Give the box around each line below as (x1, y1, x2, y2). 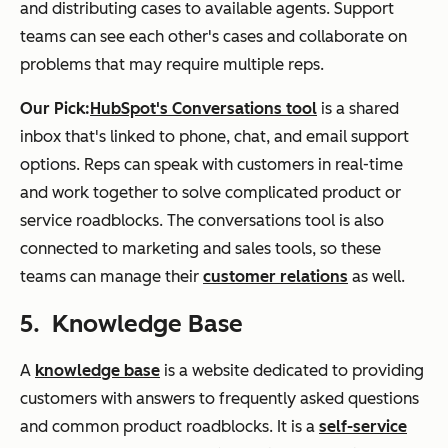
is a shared (317, 98, 399, 118)
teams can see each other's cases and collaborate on (20, 26, 407, 46)
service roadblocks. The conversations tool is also (20, 210, 384, 230)
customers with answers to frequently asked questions (20, 388, 419, 408)
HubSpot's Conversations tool (90, 98, 317, 118)
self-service (319, 416, 407, 436)
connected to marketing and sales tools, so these (20, 238, 381, 258)
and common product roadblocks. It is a (20, 416, 319, 436)
